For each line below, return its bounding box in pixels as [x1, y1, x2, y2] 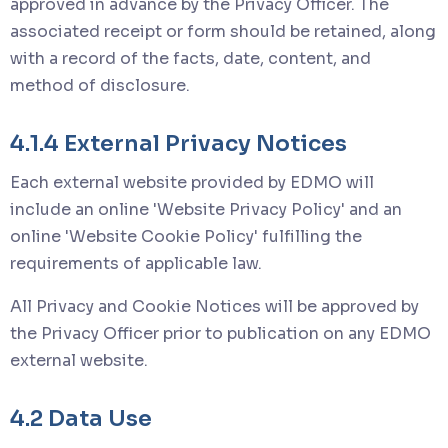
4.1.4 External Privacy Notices [10, 129, 347, 157]
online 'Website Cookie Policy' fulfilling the [10, 225, 362, 247]
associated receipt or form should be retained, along [10, 20, 436, 42]
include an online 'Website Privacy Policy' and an [10, 198, 402, 220]
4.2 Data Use [10, 404, 152, 432]
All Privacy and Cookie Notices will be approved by [10, 295, 419, 317]
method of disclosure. [10, 74, 190, 96]
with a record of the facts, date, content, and [10, 47, 371, 69]
